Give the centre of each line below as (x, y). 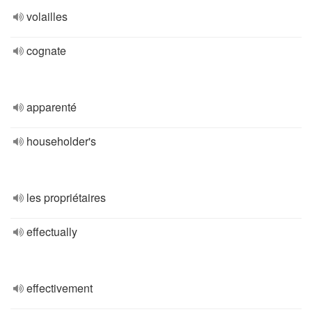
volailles (47, 16)
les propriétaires (66, 197)
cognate (46, 50)
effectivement (60, 288)
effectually (52, 232)
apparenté (52, 107)
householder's (61, 141)
